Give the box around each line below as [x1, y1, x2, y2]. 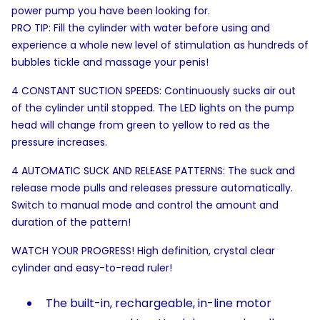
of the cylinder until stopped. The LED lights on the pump [11, 101, 294, 115]
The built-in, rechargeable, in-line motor [46, 295, 271, 311]
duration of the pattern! [11, 215, 131, 229]
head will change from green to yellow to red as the [11, 118, 270, 132]
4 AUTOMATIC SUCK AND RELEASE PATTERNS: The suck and [11, 164, 295, 178]
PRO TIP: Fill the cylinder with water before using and [11, 21, 270, 35]
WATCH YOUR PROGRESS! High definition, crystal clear [11, 244, 275, 258]
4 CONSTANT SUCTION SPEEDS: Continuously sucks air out [11, 84, 296, 98]
